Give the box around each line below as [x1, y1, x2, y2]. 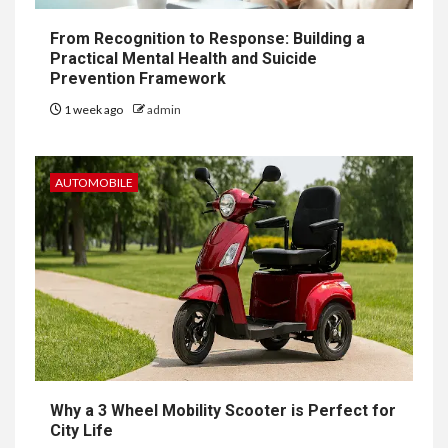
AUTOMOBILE [55, 174, 133, 190]
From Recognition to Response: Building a [50, 28, 365, 48]
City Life [50, 420, 113, 440]
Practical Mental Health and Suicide [50, 48, 317, 68]
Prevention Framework [50, 68, 226, 88]
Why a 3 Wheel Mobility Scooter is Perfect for [50, 400, 396, 420]
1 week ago [62, 101, 125, 117]
